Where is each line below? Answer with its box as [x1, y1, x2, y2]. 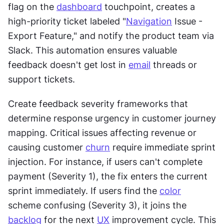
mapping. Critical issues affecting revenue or [8, 127, 196, 138]
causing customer [8, 141, 85, 152]
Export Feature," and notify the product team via [8, 30, 214, 41]
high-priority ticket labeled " [8, 15, 126, 26]
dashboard [56, 1, 102, 12]
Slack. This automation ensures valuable [8, 44, 177, 55]
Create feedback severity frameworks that [8, 98, 188, 109]
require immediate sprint [110, 141, 215, 152]
